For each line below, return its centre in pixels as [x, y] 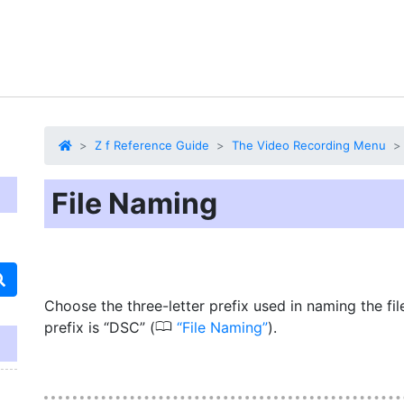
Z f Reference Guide [152, 145]
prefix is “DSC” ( [100, 327]
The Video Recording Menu [309, 145]
